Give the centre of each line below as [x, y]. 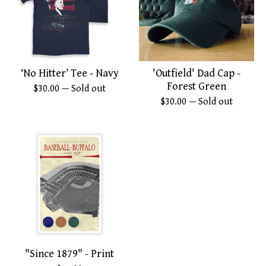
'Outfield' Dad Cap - [197, 74]
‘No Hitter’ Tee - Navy [69, 74]
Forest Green [197, 87]
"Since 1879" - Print [69, 254]
